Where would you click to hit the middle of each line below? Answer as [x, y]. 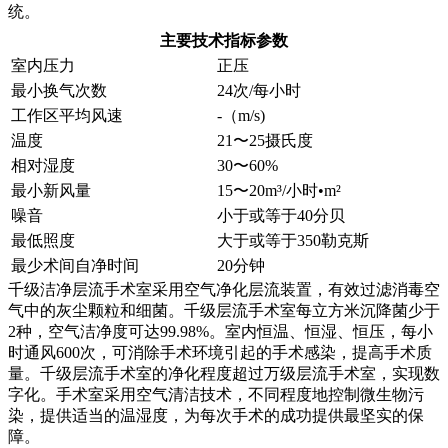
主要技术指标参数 [224, 41]
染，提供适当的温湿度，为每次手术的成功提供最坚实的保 [216, 416]
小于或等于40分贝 [281, 216]
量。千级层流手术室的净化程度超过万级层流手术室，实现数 [224, 374]
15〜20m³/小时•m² [279, 191]
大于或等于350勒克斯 [293, 241]
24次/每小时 [259, 91]
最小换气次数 [59, 91]
